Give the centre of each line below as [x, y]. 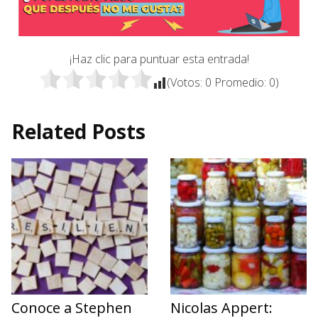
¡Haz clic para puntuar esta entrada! [159, 59]
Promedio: [240, 82]
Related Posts [78, 131]
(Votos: [186, 82]
